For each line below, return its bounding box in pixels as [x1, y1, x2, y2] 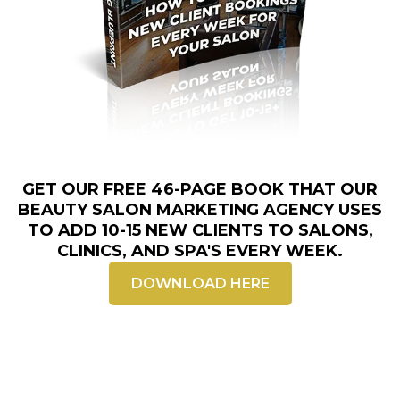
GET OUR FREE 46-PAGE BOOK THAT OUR [22, 179, 378, 199]
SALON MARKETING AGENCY [92, 199, 334, 220]
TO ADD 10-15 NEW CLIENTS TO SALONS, [27, 220, 373, 240]
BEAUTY [18, 199, 92, 220]
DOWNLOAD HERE [130, 274, 270, 292]
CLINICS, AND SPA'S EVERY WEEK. [57, 240, 343, 261]
